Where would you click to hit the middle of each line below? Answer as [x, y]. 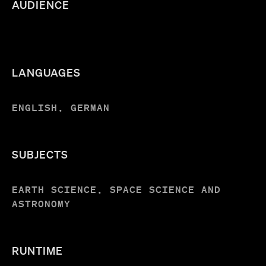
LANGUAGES [46, 72]
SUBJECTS [40, 154]
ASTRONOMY [41, 203]
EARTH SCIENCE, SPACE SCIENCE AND [116, 189]
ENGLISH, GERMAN [61, 107]
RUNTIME [37, 250]
